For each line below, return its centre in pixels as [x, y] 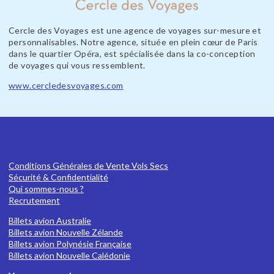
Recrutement [34, 201]
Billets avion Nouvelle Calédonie [69, 256]
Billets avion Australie [50, 221]
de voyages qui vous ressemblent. [77, 65]
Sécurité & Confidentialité [58, 177]
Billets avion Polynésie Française [70, 244]
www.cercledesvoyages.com [66, 86]
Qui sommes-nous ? [46, 189]
